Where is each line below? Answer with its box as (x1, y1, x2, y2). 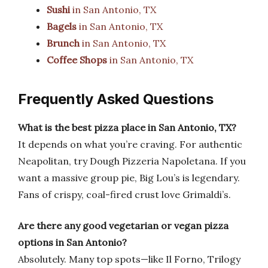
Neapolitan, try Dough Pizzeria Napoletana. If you (18, 155, 246, 167)
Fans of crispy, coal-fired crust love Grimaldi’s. (18, 188, 231, 200)
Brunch (47, 37, 80, 49)
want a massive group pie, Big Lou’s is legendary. (18, 172, 240, 184)
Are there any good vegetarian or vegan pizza (18, 220, 229, 232)
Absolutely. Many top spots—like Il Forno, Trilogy (18, 253, 240, 265)
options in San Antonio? (18, 236, 127, 248)
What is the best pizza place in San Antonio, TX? (18, 121, 236, 133)
